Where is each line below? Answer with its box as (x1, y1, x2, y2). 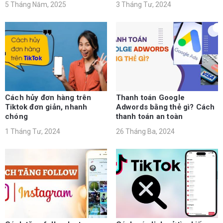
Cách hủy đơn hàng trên (5, 93, 92, 103)
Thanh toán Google (115, 93, 185, 103)
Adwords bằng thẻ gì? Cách (115, 103, 215, 112)
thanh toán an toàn (115, 112, 183, 121)
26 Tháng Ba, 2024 (115, 127, 175, 136)
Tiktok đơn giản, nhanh (5, 103, 88, 112)
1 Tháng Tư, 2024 (5, 127, 60, 136)
